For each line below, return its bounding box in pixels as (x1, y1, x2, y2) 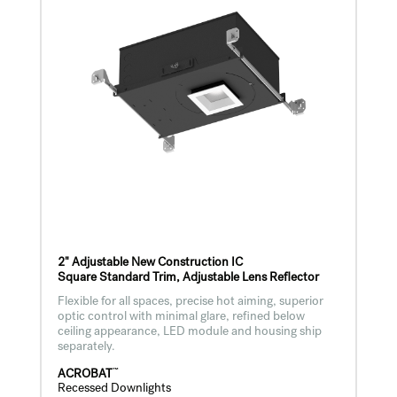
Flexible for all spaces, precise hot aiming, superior (57, 295, 323, 308)
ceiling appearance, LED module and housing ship (57, 325, 322, 339)
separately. (57, 340, 115, 354)
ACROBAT (57, 368, 113, 381)
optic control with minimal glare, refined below (57, 310, 305, 323)
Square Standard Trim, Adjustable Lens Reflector (57, 271, 319, 284)
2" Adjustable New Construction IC (57, 256, 243, 269)
